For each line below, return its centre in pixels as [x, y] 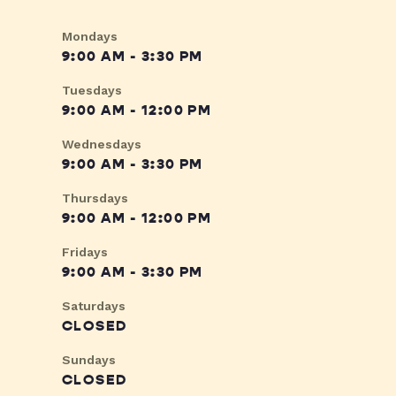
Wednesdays [102, 145]
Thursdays [95, 198]
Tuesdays [92, 91]
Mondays [90, 37]
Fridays [85, 252]
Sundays [89, 360]
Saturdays [94, 306]
